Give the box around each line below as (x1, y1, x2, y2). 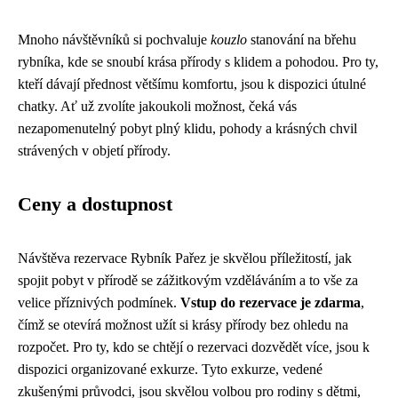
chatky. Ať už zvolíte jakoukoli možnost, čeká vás (18, 99, 297, 115)
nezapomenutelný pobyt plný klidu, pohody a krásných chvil (18, 121, 357, 137)
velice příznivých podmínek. (18, 295, 180, 311)
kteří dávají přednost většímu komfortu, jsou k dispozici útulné (18, 76, 366, 92)
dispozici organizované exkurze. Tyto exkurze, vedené (18, 362, 322, 378)
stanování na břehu (247, 32, 356, 48)
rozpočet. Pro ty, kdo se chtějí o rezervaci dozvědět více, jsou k (18, 339, 370, 355)
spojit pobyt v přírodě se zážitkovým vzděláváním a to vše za (18, 273, 358, 289)
